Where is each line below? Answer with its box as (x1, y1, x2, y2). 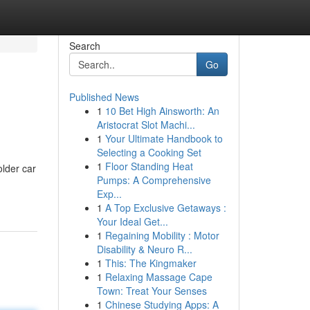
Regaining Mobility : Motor (104, 228, 219, 242)
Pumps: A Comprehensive (96, 173, 211, 187)
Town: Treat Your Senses (96, 284, 207, 298)
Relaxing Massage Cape (104, 270, 212, 284)
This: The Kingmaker (104, 256, 197, 270)
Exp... (96, 187, 122, 201)
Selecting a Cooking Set (96, 145, 201, 159)
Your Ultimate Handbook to (104, 131, 223, 145)
